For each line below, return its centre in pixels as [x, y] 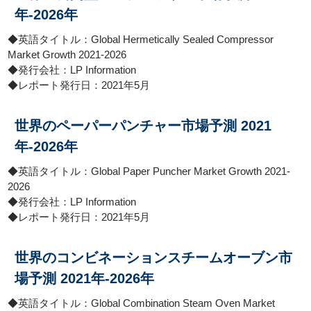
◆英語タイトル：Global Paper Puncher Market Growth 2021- [149, 171]
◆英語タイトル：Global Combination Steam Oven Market [142, 303]
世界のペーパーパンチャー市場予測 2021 [143, 126]
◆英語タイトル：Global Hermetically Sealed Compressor [141, 39]
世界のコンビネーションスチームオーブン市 [154, 258]
